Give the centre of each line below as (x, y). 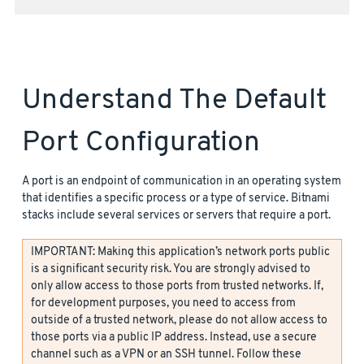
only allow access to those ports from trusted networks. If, (177, 287)
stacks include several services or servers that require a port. (176, 216)
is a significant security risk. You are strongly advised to (171, 270)
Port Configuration (141, 143)
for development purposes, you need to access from (163, 304)
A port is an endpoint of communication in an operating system (182, 182)
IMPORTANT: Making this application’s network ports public (180, 253)
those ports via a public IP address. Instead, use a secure (174, 338)
